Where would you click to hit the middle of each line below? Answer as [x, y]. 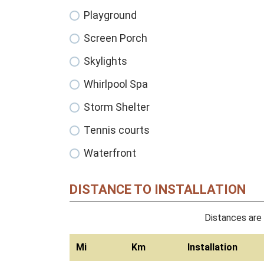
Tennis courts [117, 130]
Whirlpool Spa [116, 84]
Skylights [105, 61]
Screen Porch [115, 38]
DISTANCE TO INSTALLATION [158, 190]
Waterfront [110, 153]
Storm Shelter [117, 107]
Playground [110, 15]
